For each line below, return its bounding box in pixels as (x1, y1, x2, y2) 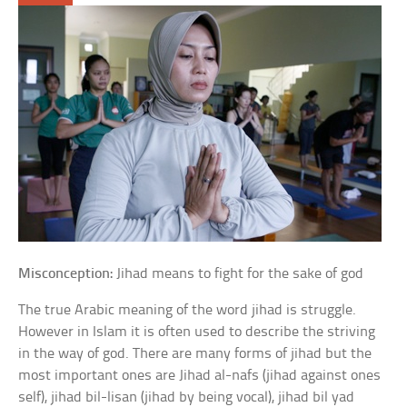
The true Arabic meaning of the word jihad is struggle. (18, 303, 357, 318)
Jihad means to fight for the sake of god (113, 266, 364, 282)
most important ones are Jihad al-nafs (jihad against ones (18, 368, 382, 383)
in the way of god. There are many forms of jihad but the (18, 346, 372, 362)
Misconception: (18, 266, 114, 282)
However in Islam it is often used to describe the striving (18, 324, 376, 340)
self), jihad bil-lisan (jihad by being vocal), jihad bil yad (18, 390, 355, 405)
